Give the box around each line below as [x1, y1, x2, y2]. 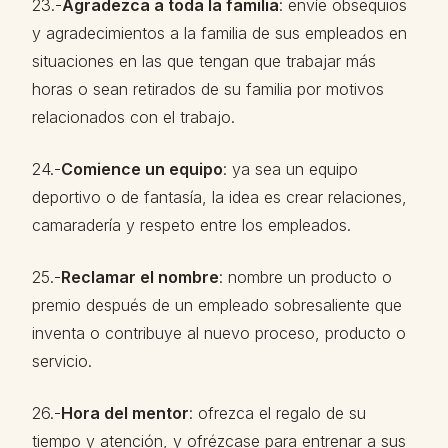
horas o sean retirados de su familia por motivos [32, 79, 384, 99]
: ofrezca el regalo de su [189, 403, 366, 423]
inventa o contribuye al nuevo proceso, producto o [32, 323, 406, 343]
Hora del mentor [61, 403, 189, 423]
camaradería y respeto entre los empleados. [32, 215, 351, 235]
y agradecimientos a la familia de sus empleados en [32, 23, 407, 43]
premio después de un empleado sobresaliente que [32, 295, 402, 315]
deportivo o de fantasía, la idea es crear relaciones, [32, 187, 407, 207]
